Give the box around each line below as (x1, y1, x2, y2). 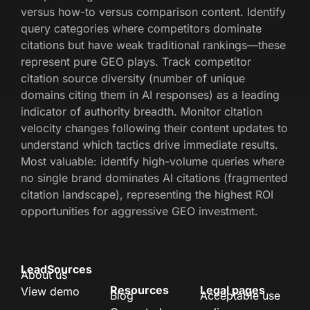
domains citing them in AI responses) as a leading (21, 88, 280, 102)
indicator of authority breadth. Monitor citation (21, 104, 262, 119)
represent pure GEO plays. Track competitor (21, 55, 251, 69)
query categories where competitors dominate (21, 21, 262, 36)
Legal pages (199, 282, 265, 297)
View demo (21, 284, 80, 299)
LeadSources (21, 262, 92, 276)
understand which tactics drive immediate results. (21, 138, 278, 152)
